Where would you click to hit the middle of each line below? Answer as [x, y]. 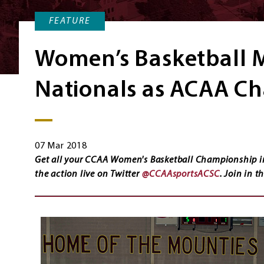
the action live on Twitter [88, 175]
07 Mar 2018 [61, 146]
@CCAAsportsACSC [181, 175]
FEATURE [70, 22]
